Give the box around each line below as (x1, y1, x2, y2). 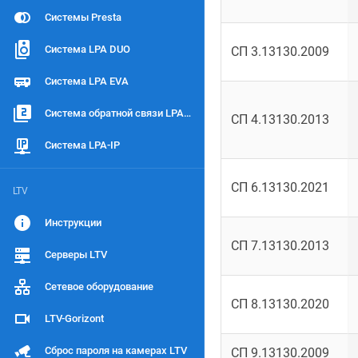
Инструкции (45, 217, 101, 229)
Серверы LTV (45, 249, 107, 261)
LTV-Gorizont (45, 312, 104, 324)
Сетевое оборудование (45, 280, 153, 292)
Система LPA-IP (45, 139, 120, 151)
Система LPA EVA (45, 75, 129, 87)
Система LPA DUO (45, 43, 130, 55)
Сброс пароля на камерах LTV (45, 344, 187, 356)
